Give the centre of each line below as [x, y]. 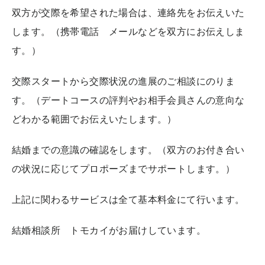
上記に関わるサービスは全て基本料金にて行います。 [128, 199]
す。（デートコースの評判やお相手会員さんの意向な [128, 100]
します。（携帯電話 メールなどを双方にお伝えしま [128, 31]
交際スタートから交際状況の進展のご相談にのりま [124, 81]
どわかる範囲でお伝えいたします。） [94, 119]
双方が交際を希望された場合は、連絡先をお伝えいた [128, 12]
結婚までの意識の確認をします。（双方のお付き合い [128, 149]
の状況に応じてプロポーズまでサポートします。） [124, 168]
